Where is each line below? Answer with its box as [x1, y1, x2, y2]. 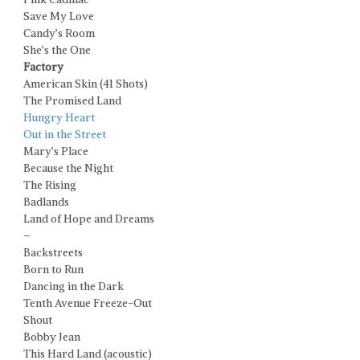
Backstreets [23, 245, 84, 260]
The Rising [23, 178, 77, 192]
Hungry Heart [23, 110, 96, 125]
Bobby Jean [23, 329, 81, 344]
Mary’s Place [23, 144, 89, 158]
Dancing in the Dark [23, 279, 125, 293]
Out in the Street [23, 127, 107, 141]
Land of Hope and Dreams [23, 211, 155, 226]
